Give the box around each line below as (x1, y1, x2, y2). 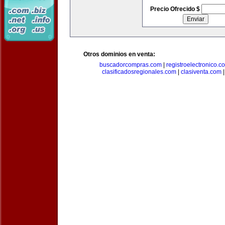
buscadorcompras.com (99, 61, 162, 68)
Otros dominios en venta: (83, 51, 155, 58)
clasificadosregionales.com (101, 68, 176, 75)
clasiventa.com (180, 68, 221, 75)
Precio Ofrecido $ (150, 6, 201, 13)
